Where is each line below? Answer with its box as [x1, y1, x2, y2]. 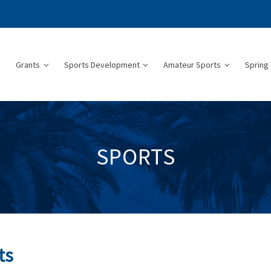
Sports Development [64, 59, 140, 71]
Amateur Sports [163, 59, 221, 71]
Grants [16, 59, 41, 71]
